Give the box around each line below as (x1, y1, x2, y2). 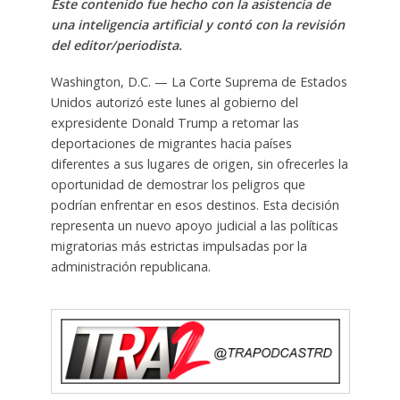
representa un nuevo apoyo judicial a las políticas (50, 217, 338, 235)
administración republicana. (50, 258, 211, 276)
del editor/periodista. (50, 37, 182, 54)
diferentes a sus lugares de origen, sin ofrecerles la (50, 155, 348, 173)
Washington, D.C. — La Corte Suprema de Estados (50, 73, 347, 91)
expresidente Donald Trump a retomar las (50, 114, 299, 132)
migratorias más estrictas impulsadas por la (50, 237, 307, 255)
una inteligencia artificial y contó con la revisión (50, 16, 345, 34)
